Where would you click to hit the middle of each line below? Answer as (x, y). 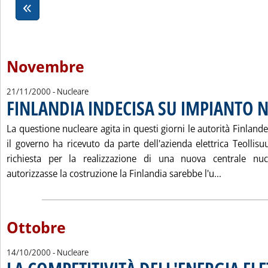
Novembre (45, 67)
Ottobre (36, 228)
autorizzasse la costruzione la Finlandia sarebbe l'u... (114, 173)
